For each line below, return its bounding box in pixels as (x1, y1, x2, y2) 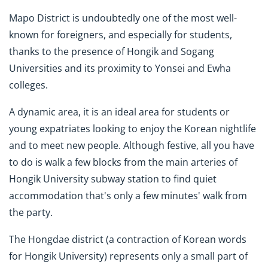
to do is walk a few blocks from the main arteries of (9, 156, 237, 169)
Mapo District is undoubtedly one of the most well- (9, 11, 237, 25)
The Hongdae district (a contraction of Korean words (9, 233, 246, 246)
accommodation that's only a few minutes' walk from (9, 189, 247, 203)
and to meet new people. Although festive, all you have (9, 139, 254, 153)
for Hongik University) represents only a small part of (9, 249, 248, 263)
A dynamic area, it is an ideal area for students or (9, 105, 230, 119)
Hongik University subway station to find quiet (9, 172, 217, 186)
